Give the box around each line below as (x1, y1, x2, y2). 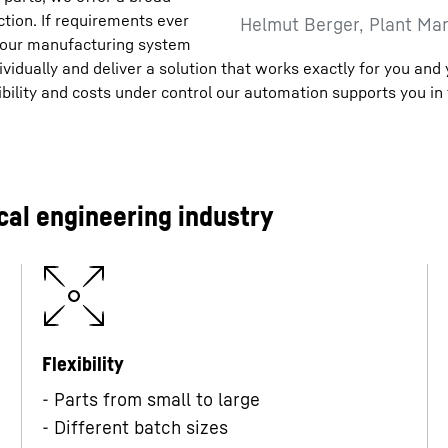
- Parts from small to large (42, 388, 261, 411)
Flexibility (42, 352, 125, 377)
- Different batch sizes (42, 416, 229, 439)
